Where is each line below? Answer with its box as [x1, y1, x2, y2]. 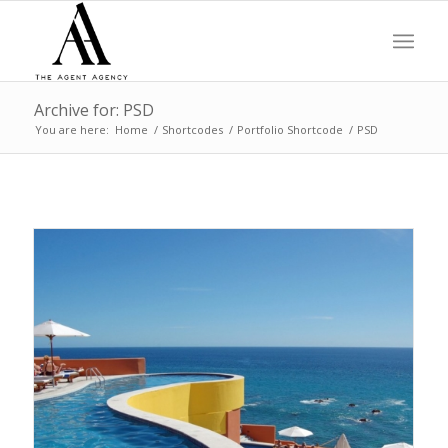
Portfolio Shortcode [236, 122, 343, 137]
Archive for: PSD [33, 99, 154, 121]
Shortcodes [161, 122, 223, 137]
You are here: [34, 122, 109, 137]
